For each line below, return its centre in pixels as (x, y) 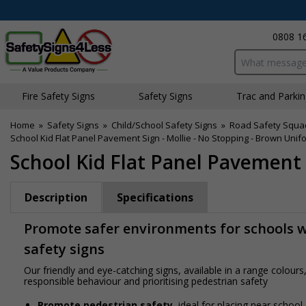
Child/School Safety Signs (164, 125)
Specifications (155, 197)
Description (56, 197)
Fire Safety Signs (58, 96)
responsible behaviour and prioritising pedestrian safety (146, 281)
